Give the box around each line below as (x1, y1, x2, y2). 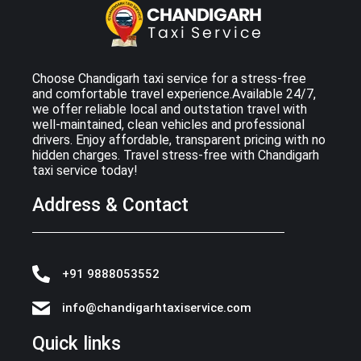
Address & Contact (32, 194, 189, 216)
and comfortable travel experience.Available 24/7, (32, 86, 316, 102)
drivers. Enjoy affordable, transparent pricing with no (32, 132, 326, 147)
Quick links (32, 333, 121, 355)
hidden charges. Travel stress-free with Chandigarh (32, 147, 319, 163)
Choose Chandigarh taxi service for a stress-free (32, 71, 306, 86)
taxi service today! (32, 163, 138, 178)
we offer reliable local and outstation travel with (32, 102, 307, 117)
